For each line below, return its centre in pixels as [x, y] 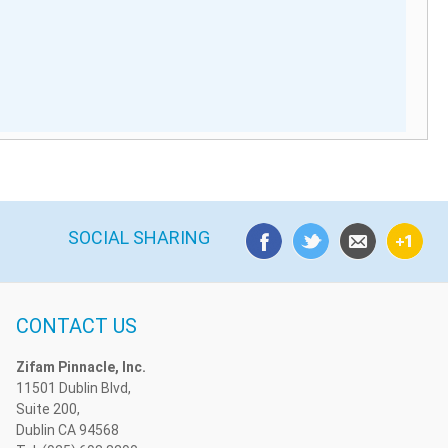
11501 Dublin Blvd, [73, 387]
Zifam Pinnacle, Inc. [80, 366]
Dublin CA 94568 [67, 429]
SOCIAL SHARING [138, 237]
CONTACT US [76, 325]
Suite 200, [47, 408]
